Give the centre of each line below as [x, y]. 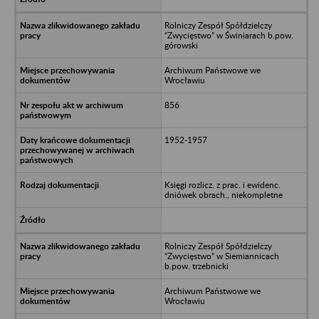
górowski [181, 45]
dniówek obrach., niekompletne [223, 194]
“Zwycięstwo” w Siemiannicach [221, 256]
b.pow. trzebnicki [196, 266]
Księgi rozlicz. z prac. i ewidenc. [222, 184]
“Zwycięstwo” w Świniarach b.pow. [229, 35]
